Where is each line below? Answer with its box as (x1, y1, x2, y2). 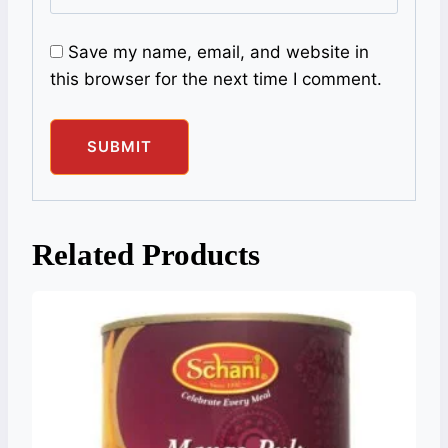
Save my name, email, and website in (68, 42, 369, 63)
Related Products (32, 237, 260, 273)
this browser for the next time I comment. (50, 69, 382, 90)
